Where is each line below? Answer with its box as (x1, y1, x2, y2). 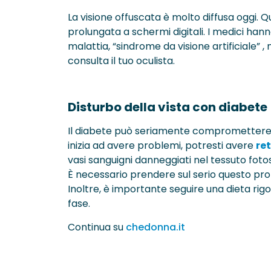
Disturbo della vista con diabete (68, 98, 267, 116)
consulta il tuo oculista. (68, 53, 175, 68)
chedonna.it (126, 220, 185, 234)
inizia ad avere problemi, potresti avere (68, 138, 256, 152)
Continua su (68, 220, 126, 234)
